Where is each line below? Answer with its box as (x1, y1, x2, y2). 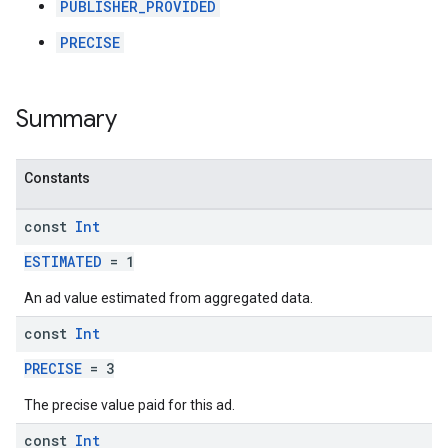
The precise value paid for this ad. (24, 397, 235, 413)
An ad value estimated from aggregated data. (24, 290, 313, 306)
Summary (16, 104, 117, 134)
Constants (24, 170, 90, 186)
